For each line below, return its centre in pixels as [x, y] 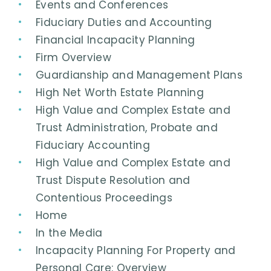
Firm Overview [73, 57]
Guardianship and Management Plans [139, 75]
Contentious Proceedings [104, 198]
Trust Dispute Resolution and [113, 180]
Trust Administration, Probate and [127, 127]
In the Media [69, 233]
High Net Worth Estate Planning [120, 92]
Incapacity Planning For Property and [136, 250]
